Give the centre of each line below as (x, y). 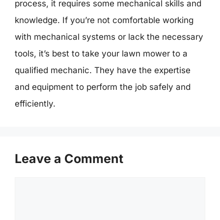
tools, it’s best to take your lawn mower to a (101, 53)
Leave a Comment (69, 158)
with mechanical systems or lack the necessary (109, 37)
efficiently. (35, 103)
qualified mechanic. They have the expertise (103, 70)
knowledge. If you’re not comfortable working (104, 20)
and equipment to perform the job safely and (103, 87)
